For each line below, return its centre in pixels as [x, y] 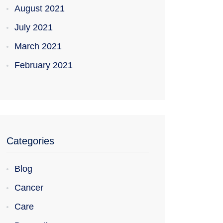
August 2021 [40, 8]
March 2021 [38, 46]
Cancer [29, 188]
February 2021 [44, 65]
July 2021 [34, 27]
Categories [30, 141]
